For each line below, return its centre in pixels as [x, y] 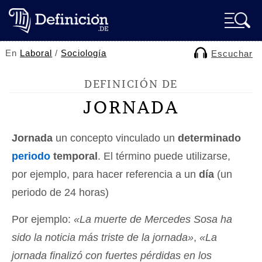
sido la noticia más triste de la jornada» [103, 237]
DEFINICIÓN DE [131, 84]
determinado [209, 138]
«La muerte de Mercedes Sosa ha [153, 219]
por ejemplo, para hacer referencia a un [105, 174]
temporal [74, 156]
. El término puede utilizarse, [164, 156]
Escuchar [232, 54]
